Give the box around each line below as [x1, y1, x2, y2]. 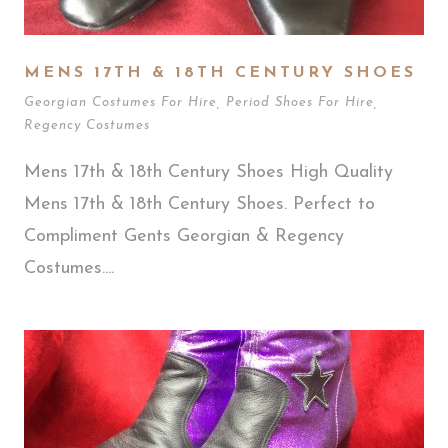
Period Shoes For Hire [226, 95, 374, 109]
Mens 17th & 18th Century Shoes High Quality [24, 162, 393, 182]
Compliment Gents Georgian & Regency [24, 226, 344, 246]
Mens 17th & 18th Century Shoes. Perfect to [24, 194, 375, 214]
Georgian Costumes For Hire [24, 95, 217, 109]
